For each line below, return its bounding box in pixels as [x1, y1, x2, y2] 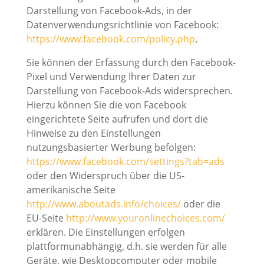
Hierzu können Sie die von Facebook [26, 98, 186, 112]
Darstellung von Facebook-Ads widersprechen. [26, 84, 233, 98]
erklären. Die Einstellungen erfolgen [26, 226, 185, 239]
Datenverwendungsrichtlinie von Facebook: [26, 18, 219, 32]
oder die [180, 197, 220, 211]
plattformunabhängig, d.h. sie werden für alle [26, 240, 227, 253]
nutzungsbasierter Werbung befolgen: [26, 141, 196, 154]
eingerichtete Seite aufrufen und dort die [26, 113, 208, 126]
